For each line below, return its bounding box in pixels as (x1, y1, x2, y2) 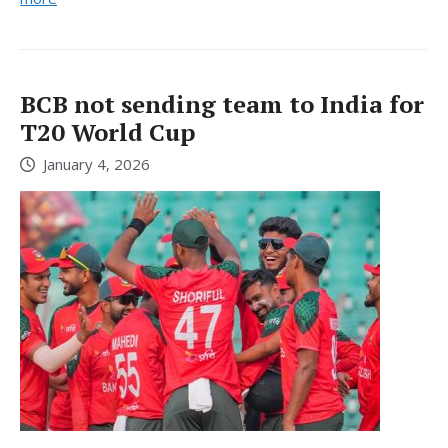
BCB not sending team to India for (20, 87, 424, 120)
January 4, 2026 (43, 154, 150, 175)
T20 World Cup (20, 115, 195, 148)
